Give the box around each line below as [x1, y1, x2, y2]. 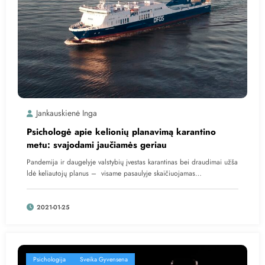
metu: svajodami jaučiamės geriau [27, 138, 167, 151]
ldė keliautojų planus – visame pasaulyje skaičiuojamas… [27, 167, 202, 179]
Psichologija [33, 254, 66, 264]
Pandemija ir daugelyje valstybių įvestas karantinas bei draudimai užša [27, 156, 238, 167]
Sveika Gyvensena [80, 254, 128, 264]
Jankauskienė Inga [36, 106, 97, 119]
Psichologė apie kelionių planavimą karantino [27, 125, 216, 138]
